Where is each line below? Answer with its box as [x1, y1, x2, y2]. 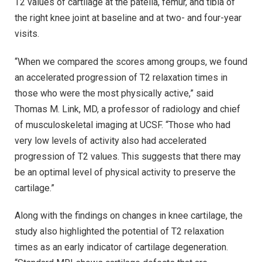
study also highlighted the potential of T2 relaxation [15, 226, 224, 237]
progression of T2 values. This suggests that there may [15, 150, 241, 162]
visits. [15, 28, 39, 39]
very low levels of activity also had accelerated [15, 135, 206, 146]
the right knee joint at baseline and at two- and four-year [15, 12, 242, 23]
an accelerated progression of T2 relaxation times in [15, 71, 227, 83]
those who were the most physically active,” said [15, 87, 213, 99]
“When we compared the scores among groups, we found [15, 56, 247, 67]
